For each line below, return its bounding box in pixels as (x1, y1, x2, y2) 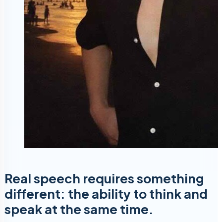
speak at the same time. (4, 201, 154, 218)
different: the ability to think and (4, 185, 208, 202)
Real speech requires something (4, 170, 204, 187)
